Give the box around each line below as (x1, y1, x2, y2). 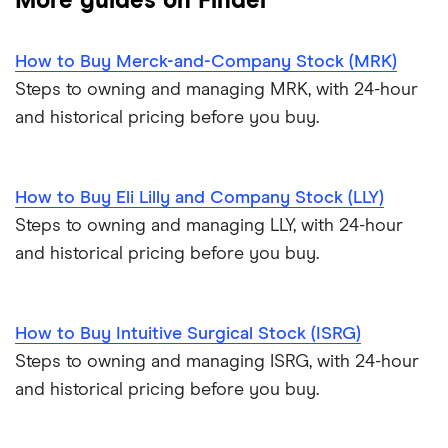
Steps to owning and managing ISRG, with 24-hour (15, 353, 419, 372)
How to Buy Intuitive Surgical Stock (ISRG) (15, 325, 361, 344)
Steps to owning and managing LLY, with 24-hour (15, 217, 403, 236)
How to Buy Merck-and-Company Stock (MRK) (15, 53, 397, 72)
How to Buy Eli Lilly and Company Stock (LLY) (15, 189, 384, 208)
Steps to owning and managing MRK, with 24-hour (15, 81, 418, 100)
